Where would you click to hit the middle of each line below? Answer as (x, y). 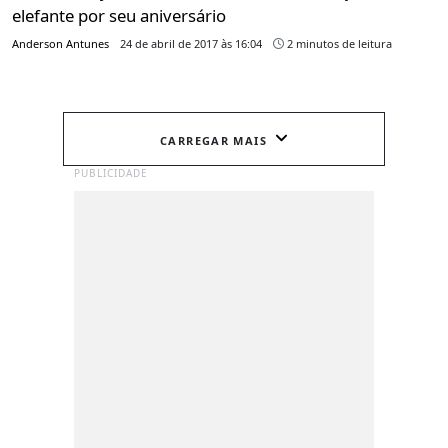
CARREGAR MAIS (213, 140)
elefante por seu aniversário (119, 16)
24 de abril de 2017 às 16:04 (191, 44)
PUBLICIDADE (111, 173)
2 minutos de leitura (338, 44)
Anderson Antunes (60, 44)
